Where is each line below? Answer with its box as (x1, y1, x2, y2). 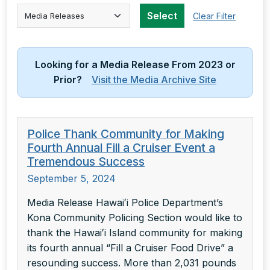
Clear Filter (193, 10, 236, 21)
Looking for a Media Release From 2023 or (34, 58, 236, 71)
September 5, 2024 (27, 172, 116, 185)
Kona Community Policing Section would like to (27, 212, 242, 224)
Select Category (16, 4, 89, 17)
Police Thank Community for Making (27, 127, 224, 142)
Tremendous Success (27, 154, 145, 169)
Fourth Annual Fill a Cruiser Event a (27, 140, 215, 155)
